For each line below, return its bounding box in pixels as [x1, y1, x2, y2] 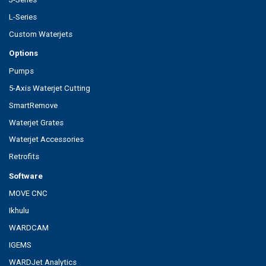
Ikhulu [9, 206, 29, 216]
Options [9, 49, 38, 58]
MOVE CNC [9, 189, 47, 198]
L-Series [9, 12, 37, 21]
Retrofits [9, 152, 39, 161]
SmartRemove [9, 100, 58, 110]
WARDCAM [9, 223, 49, 233]
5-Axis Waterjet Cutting [9, 83, 90, 93]
